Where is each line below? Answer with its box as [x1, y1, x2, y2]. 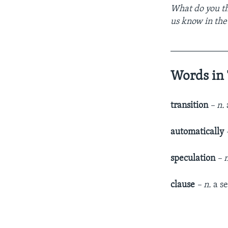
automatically [170, 127, 226, 137]
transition [170, 100, 209, 110]
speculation [170, 153, 216, 163]
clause [170, 180, 195, 190]
